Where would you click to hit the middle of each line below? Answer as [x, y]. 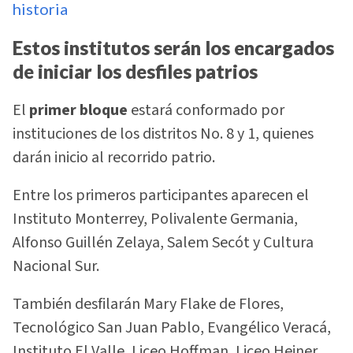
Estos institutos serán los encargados [173, 48]
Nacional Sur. [56, 266]
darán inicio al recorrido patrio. [114, 157]
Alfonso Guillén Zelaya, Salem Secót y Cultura [163, 242]
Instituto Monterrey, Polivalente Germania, [155, 219]
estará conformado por [208, 110]
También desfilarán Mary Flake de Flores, [148, 305]
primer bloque [80, 110]
